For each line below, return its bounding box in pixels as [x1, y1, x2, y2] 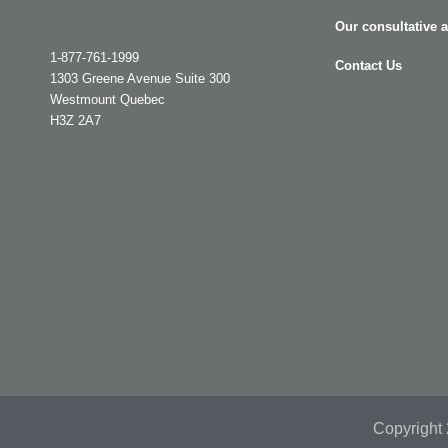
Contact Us [335, 58, 402, 74]
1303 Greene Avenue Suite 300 [50, 71, 230, 87]
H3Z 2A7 [50, 113, 101, 129]
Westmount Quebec [50, 92, 165, 108]
